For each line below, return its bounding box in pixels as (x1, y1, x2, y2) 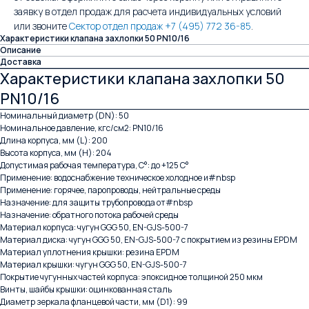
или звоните (14, 19, 69, 32)
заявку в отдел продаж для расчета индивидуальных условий (14, 4, 281, 18)
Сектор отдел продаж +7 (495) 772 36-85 (69, 19, 251, 32)
